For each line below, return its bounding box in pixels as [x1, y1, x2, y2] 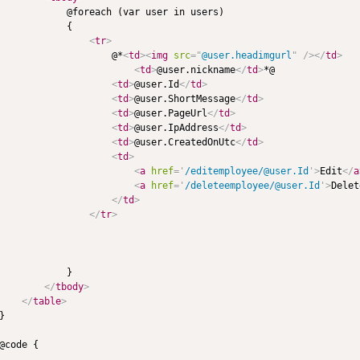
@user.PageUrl [133, 107, 207, 119]
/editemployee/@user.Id [184, 165, 309, 177]
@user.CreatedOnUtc [133, 136, 235, 148]
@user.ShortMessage [133, 92, 235, 104]
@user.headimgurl [201, 49, 292, 61]
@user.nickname [156, 63, 235, 76]
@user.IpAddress [133, 121, 219, 133]
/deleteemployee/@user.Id [184, 179, 320, 191]
